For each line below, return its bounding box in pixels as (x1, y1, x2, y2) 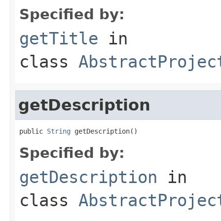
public (19, 127, 47, 135)
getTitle (19, 28, 98, 48)
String (47, 127, 71, 135)
